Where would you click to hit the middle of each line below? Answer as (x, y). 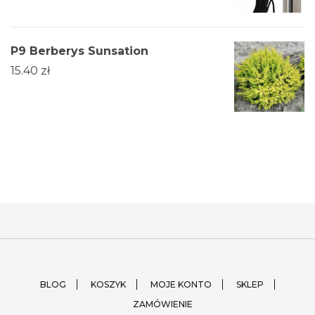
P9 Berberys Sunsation (79, 51)
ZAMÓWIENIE (163, 304)
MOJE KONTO (181, 285)
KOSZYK (108, 285)
